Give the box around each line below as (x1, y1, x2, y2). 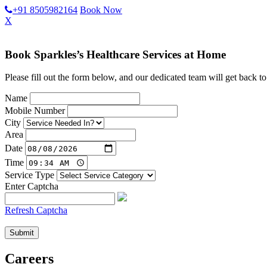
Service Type (5, 170, 54, 181)
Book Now (80, 5, 122, 15)
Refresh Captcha (5, 205, 67, 216)
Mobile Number (5, 105, 65, 116)
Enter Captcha (5, 181, 58, 192)
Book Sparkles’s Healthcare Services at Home (5, 48, 226, 61)
